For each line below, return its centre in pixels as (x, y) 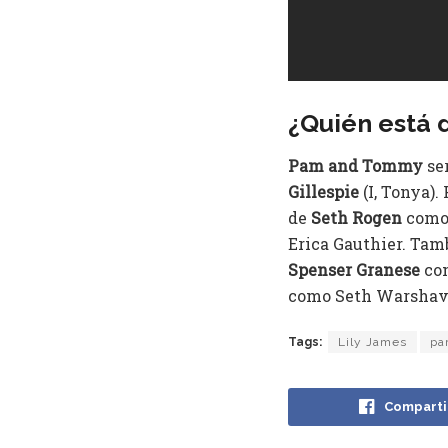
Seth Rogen (356, 218)
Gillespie (323, 192)
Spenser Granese (354, 270)
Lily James (372, 342)
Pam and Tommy (355, 166)
